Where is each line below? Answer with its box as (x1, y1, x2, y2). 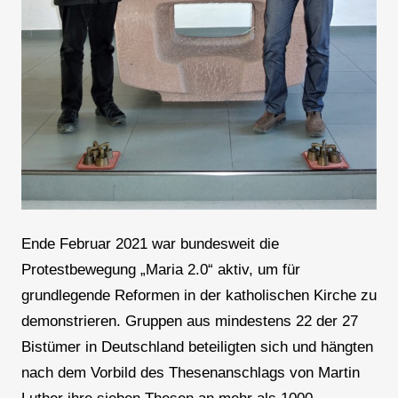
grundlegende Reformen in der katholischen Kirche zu (20, 287, 377, 305)
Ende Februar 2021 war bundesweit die (20, 235, 279, 253)
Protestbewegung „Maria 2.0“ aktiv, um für (20, 261, 300, 279)
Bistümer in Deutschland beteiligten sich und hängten (20, 338, 373, 356)
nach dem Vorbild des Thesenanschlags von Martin (20, 364, 360, 382)
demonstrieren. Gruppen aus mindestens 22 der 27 (20, 313, 358, 330)
